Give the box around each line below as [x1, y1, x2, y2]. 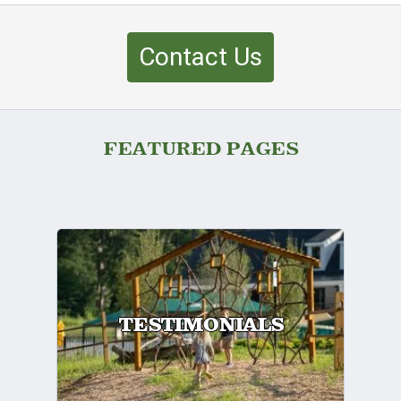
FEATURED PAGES [102, 137, 299, 160]
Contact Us [139, 41, 262, 72]
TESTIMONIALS [118, 314, 283, 337]
